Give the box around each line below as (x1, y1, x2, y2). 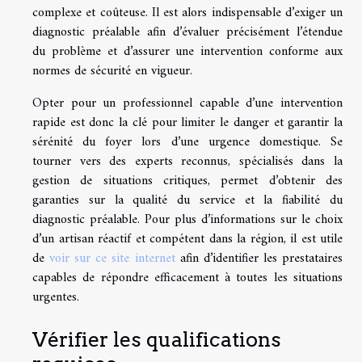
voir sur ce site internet (49, 246, 175, 270)
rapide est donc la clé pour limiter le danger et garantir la (32, 111, 343, 134)
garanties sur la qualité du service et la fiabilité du (32, 188, 343, 212)
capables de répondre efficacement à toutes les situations (32, 266, 343, 289)
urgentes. (32, 285, 79, 309)
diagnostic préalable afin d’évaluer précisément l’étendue (32, 20, 343, 44)
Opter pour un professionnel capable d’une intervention (32, 91, 343, 115)
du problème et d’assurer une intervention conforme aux (32, 40, 343, 63)
